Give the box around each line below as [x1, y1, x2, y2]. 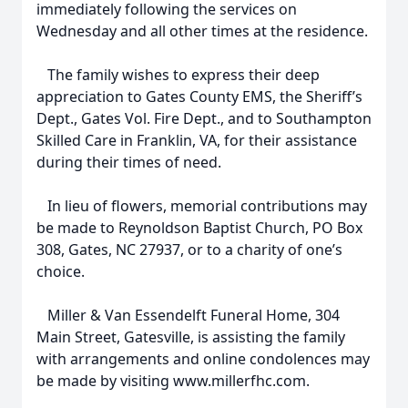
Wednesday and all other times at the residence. [36, 21, 368, 41]
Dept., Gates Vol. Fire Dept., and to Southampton [36, 108, 372, 128]
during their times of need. [36, 152, 221, 172]
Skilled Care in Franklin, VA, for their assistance [36, 130, 357, 150]
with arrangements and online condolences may [36, 349, 370, 369]
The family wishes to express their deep [36, 65, 320, 85]
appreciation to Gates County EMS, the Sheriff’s [36, 87, 362, 107]
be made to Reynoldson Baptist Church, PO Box [36, 218, 362, 238]
